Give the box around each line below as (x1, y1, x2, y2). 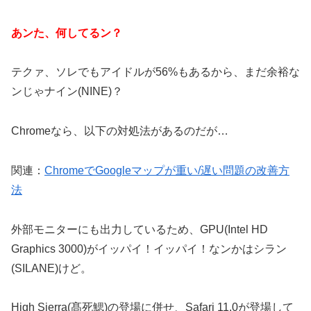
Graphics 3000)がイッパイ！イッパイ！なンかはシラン (11, 242, 287, 255)
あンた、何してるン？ (11, 26, 122, 39)
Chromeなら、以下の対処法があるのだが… (11, 125, 228, 137)
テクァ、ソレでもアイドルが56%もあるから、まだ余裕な (11, 66, 300, 78)
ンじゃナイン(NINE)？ (11, 85, 123, 98)
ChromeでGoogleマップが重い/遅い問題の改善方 (44, 164, 289, 176)
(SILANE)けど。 (11, 262, 92, 274)
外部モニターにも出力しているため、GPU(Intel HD (11, 223, 268, 235)
